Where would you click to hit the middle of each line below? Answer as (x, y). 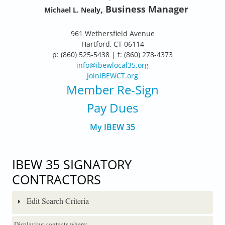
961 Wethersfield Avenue (113, 33)
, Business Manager (144, 9)
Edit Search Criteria (57, 200)
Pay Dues (113, 108)
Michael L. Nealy (72, 10)
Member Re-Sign (113, 90)
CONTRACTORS (56, 179)
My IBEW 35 (113, 127)
